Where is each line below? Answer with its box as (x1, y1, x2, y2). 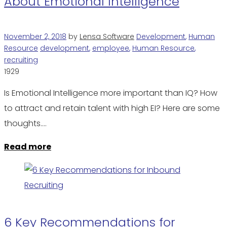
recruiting (4, 54, 38, 65)
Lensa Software (80, 31, 134, 42)
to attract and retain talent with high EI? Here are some (4, 102, 220, 114)
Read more (4, 140, 51, 153)
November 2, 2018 (4, 31, 66, 42)
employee (92, 43, 129, 53)
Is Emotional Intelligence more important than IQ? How (4, 87, 217, 99)
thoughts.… (4, 117, 47, 129)
